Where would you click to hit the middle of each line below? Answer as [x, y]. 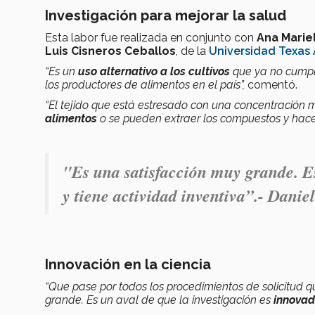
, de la [192, 51]
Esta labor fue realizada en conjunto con [149, 37]
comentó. [272, 84]
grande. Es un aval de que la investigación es [159, 300]
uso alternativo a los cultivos [154, 71]
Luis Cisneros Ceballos [110, 51]
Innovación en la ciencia [128, 264]
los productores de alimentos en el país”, [145, 84]
